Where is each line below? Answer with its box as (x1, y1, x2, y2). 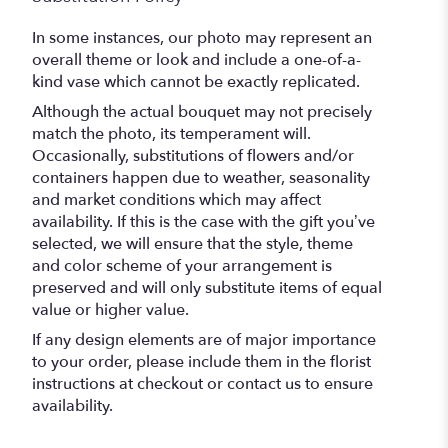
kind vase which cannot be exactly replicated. (32, 70, 360, 93)
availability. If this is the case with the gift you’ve (32, 210, 375, 233)
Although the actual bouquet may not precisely (32, 100, 372, 123)
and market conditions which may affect (32, 188, 321, 211)
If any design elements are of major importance (32, 328, 376, 351)
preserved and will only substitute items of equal (32, 276, 382, 299)
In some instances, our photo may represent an (32, 26, 372, 49)
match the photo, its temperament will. (32, 122, 311, 145)
